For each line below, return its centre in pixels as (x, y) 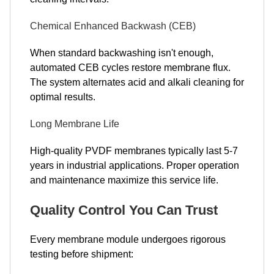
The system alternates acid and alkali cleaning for (137, 82)
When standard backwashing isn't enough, (122, 53)
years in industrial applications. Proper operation (135, 165)
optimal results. (63, 97)
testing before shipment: (82, 254)
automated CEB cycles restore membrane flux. (130, 68)
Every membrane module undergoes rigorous (128, 239)
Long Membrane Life (75, 124)
